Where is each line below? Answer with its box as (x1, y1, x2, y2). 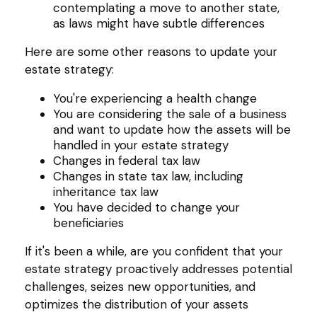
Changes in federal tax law (53, 152, 200, 168)
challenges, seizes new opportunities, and (25, 278, 255, 294)
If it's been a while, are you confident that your (25, 243, 283, 259)
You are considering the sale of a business (53, 105, 287, 122)
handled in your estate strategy (53, 137, 229, 153)
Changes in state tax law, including (53, 168, 243, 184)
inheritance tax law (53, 183, 158, 200)
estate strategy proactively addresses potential (25, 260, 292, 277)
